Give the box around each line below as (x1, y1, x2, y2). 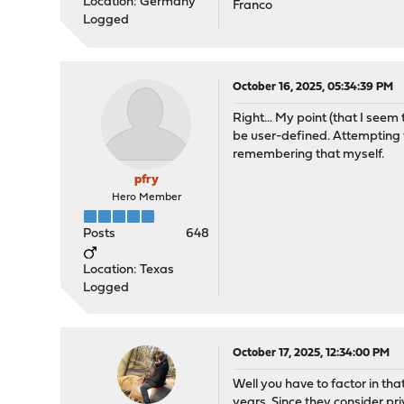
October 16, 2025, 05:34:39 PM (233, 81, 394, 94)
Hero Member (111, 192, 181, 204)
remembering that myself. (233, 148, 385, 162)
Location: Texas (83, 263, 175, 278)
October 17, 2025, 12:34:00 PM (233, 347, 390, 360)
